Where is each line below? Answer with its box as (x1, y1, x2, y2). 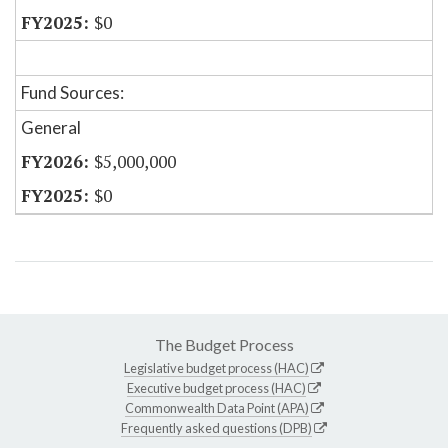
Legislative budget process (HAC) (124, 360, 309, 377)
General (21, 117, 81, 139)
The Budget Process (154, 335, 294, 355)
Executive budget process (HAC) (127, 380, 306, 397)
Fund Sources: (21, 82, 124, 104)
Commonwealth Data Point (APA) (124, 400, 309, 417)
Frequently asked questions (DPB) (121, 420, 312, 437)
